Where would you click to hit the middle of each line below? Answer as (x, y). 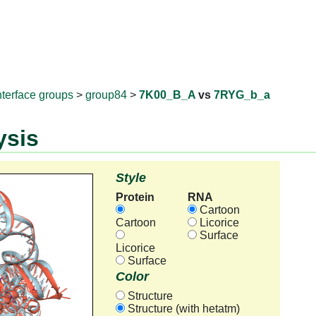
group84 (106, 95)
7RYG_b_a (242, 95)
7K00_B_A (167, 95)
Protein (135, 197)
